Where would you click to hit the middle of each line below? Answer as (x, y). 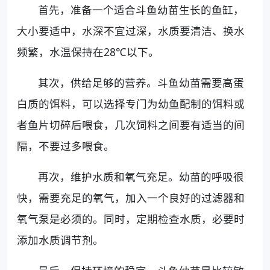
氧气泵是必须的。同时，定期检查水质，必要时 (131, 219)
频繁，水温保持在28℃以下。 (88, 52)
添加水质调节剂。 (60, 240)
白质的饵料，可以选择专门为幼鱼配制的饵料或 (131, 104)
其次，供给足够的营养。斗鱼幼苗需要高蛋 (141, 83)
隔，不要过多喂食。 (66, 146)
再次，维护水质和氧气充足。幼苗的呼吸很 (141, 177)
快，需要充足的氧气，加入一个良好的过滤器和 (131, 198)
